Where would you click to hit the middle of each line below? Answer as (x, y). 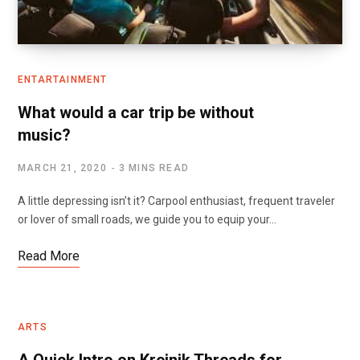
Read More (49, 256)
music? (44, 135)
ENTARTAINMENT (63, 80)
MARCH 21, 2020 (62, 168)
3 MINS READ (154, 168)
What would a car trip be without (136, 112)
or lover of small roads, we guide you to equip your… (147, 219)
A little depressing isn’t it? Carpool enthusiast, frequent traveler (176, 201)
